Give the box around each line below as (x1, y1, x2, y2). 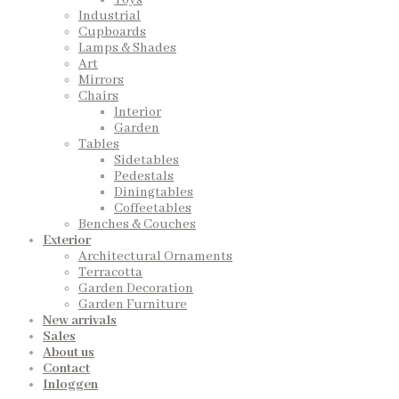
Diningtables (114, 184, 193, 201)
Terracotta (78, 265, 142, 281)
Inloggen (43, 377, 98, 394)
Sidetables (114, 152, 179, 169)
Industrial (78, 8, 141, 25)
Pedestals (114, 168, 174, 185)
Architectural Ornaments (78, 248, 232, 265)
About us (43, 345, 94, 362)
